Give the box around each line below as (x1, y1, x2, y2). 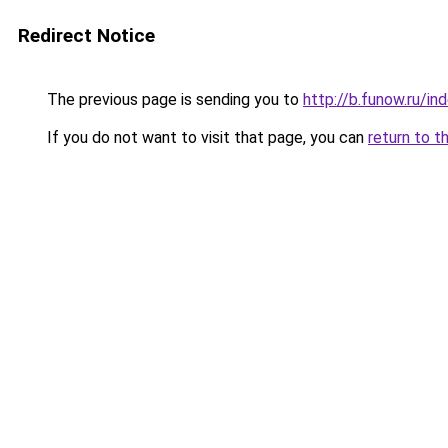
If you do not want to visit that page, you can (43, 128, 368, 147)
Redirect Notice (18, 24, 155, 47)
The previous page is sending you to (43, 90, 303, 109)
